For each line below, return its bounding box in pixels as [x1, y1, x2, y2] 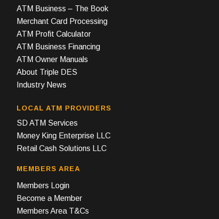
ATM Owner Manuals [16, 55, 88, 64]
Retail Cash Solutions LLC [16, 144, 107, 153]
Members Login [16, 181, 69, 190]
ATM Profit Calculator [16, 29, 91, 38]
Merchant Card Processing [16, 17, 108, 25]
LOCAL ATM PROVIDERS [16, 104, 111, 112]
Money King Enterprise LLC [16, 131, 110, 140]
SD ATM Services [16, 119, 78, 128]
